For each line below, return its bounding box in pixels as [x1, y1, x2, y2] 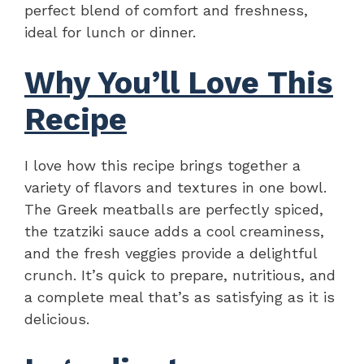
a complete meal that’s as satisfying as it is [24, 288, 335, 305]
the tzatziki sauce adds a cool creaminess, [24, 222, 324, 240]
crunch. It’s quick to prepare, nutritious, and [24, 266, 336, 284]
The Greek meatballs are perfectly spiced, [24, 200, 323, 218]
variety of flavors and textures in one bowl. [24, 178, 327, 196]
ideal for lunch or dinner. [24, 23, 196, 41]
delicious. [24, 310, 89, 327]
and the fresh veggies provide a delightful [24, 244, 317, 262]
